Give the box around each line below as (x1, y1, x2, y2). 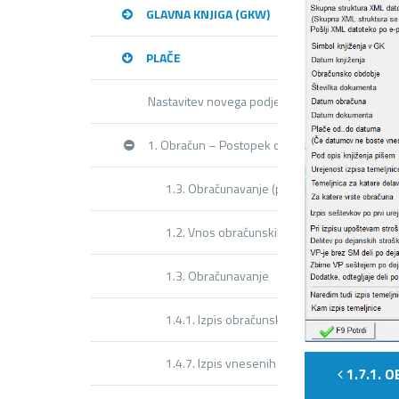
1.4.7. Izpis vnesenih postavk (166, 354, 322, 372)
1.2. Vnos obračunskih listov (166, 223, 315, 241)
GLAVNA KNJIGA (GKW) (146, 4, 270, 23)
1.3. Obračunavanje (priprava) (166, 179, 323, 198)
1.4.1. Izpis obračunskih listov (166, 310, 322, 329)
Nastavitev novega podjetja (148, 92, 293, 110)
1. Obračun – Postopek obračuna (148, 135, 323, 154)
